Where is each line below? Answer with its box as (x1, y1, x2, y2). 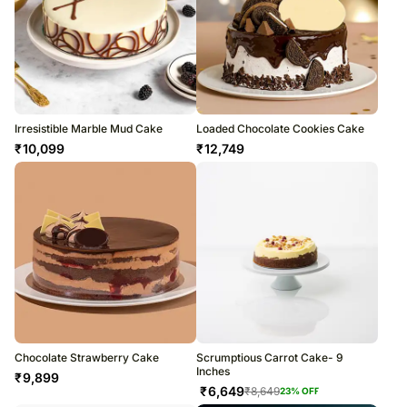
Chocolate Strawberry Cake (15, 351, 159, 365)
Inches (196, 364, 230, 379)
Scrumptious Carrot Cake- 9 (196, 351, 343, 365)
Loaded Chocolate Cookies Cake (196, 122, 364, 136)
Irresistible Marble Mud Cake (15, 122, 163, 136)
